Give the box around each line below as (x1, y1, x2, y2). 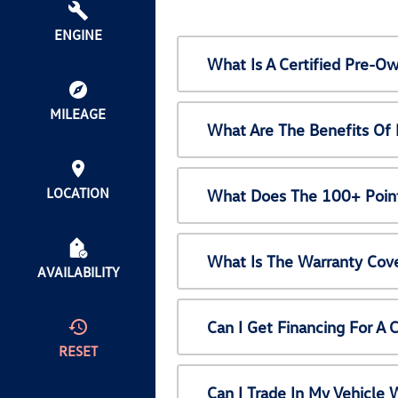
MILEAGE (50, 105, 106, 123)
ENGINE (53, 26, 102, 44)
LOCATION (46, 184, 109, 202)
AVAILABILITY (36, 263, 119, 281)
